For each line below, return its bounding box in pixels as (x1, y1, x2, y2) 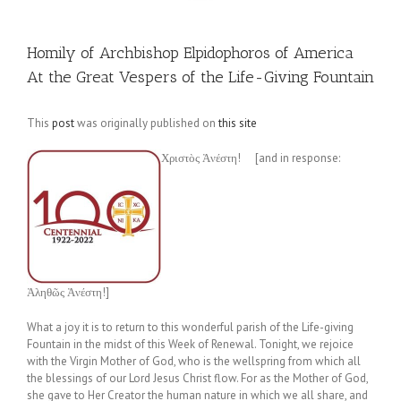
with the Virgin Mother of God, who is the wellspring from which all (27, 354, 361, 369)
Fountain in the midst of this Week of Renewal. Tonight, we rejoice (27, 337, 354, 352)
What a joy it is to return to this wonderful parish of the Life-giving (27, 320, 354, 335)
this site (218, 115, 257, 131)
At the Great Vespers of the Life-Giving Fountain (27, 67, 374, 87)
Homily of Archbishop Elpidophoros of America (27, 43, 354, 63)
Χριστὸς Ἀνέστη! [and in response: (161, 150, 340, 166)
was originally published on (74, 115, 218, 131)
